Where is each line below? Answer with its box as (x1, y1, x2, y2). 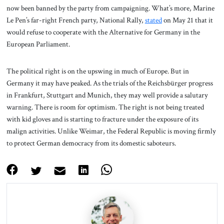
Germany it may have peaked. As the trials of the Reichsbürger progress (6, 77, 213, 88)
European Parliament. (6, 39, 70, 49)
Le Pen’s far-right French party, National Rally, (6, 15, 145, 25)
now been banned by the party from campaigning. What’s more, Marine (6, 3, 214, 13)
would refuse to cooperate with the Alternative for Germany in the (6, 27, 200, 37)
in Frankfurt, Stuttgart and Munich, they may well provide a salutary (6, 89, 208, 100)
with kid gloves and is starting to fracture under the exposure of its (6, 113, 198, 124)
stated (144, 15, 162, 25)
